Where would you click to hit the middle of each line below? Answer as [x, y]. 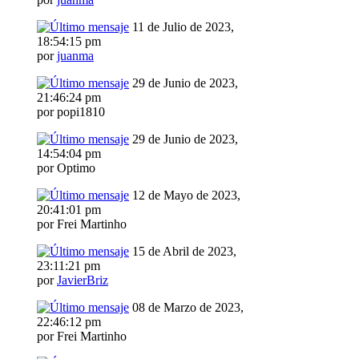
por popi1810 [71, 112]
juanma [75, 56]
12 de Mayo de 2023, [185, 196]
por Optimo [66, 168]
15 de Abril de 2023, [183, 252]
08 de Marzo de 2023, [186, 308]
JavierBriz [83, 280]
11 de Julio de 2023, [182, 27]
